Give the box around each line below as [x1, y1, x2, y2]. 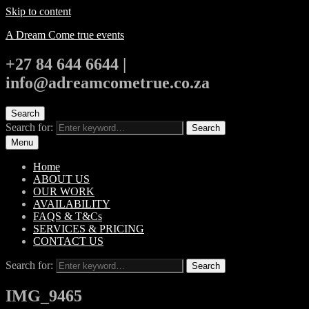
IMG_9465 [6, 286, 82, 305]
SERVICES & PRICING [33, 222, 144, 235]
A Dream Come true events [6, 29, 124, 41]
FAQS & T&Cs [33, 210, 102, 222]
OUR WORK [33, 185, 94, 197]
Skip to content [6, 6, 71, 17]
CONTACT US [33, 235, 103, 247]
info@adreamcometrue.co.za [6, 73, 210, 92]
